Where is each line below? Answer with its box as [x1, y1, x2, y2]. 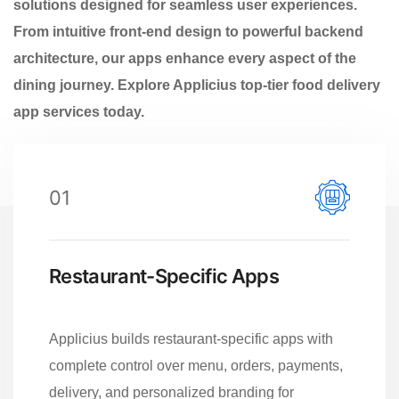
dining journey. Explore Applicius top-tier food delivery [13, 77, 380, 93]
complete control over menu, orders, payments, [49, 357, 343, 373]
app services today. [13, 103, 144, 119]
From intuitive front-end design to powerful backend [13, 23, 363, 39]
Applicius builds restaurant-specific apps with [49, 330, 333, 346]
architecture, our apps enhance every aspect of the [13, 50, 356, 66]
